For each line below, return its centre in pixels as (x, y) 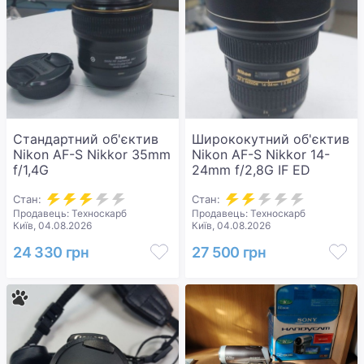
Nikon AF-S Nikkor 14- (261, 154)
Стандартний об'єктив (86, 139)
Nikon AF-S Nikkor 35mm (92, 154)
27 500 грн (229, 252)
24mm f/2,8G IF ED (251, 170)
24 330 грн (51, 252)
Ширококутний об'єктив (271, 139)
